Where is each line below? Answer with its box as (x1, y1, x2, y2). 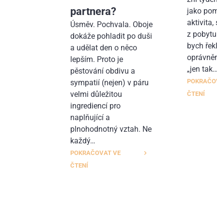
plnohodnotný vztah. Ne (70, 124, 152, 134)
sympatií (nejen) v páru (70, 77, 149, 87)
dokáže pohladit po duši (70, 31, 153, 41)
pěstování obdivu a (70, 66, 136, 76)
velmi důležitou (70, 89, 123, 99)
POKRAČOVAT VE (70, 149, 121, 156)
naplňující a (70, 112, 110, 122)
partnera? (70, 4, 117, 17)
